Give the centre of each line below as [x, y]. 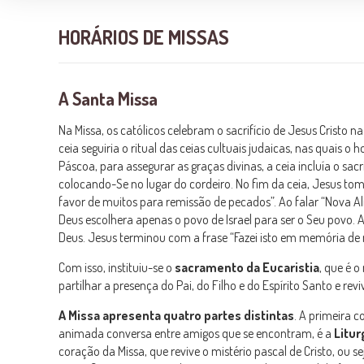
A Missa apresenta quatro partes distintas [176, 316]
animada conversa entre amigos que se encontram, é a [196, 334]
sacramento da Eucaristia [247, 268]
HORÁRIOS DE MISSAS [144, 37]
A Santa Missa [108, 99]
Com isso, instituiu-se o [117, 268]
